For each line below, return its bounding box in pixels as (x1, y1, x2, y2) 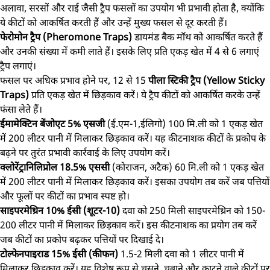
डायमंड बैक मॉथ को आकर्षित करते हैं (134, 30, 263, 43)
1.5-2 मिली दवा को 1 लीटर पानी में (121, 247, 244, 260)
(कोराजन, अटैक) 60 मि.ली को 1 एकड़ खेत (112, 160, 264, 174)
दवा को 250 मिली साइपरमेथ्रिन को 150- (122, 204, 265, 217)
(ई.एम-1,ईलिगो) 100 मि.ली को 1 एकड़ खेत (107, 117, 263, 130)
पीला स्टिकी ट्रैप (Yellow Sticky (148, 74, 265, 87)
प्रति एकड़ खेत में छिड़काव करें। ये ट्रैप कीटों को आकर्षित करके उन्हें (31, 88, 260, 101)
